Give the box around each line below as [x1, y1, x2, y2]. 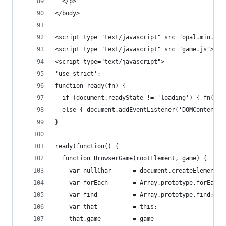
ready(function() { [55, 143, 119, 150]
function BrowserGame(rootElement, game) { [55, 155, 207, 162]
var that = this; [55, 203, 157, 210]
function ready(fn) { [55, 82, 126, 89]
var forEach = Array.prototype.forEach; [55, 179, 224, 186]
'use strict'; [55, 70, 101, 77]
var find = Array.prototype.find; [55, 191, 214, 198]
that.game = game [55, 215, 154, 222]
